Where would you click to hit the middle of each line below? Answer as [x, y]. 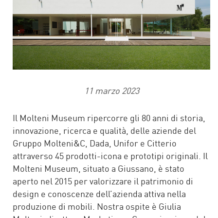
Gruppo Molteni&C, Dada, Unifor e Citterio [95, 143]
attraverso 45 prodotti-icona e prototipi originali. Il [110, 155]
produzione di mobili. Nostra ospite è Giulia [97, 206]
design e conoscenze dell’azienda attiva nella [99, 193]
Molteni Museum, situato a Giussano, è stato [99, 168]
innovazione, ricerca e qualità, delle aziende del [104, 130]
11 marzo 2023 [111, 90]
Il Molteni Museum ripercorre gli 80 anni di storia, [109, 117]
